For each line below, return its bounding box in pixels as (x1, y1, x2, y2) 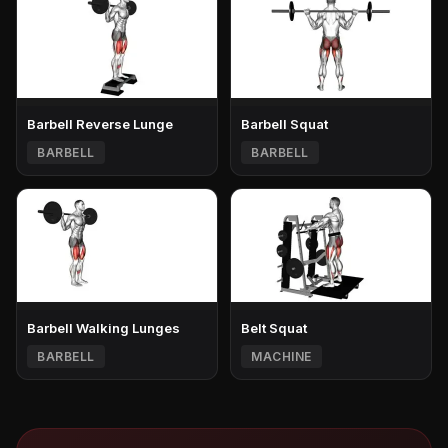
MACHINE (251, 348, 312, 364)
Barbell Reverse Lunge (27, 115, 173, 132)
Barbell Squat (241, 115, 328, 132)
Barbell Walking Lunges (27, 319, 180, 336)
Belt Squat (241, 319, 307, 336)
